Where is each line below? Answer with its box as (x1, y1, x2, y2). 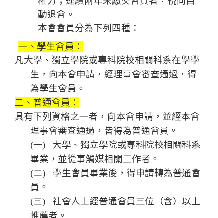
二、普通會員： (15, 97, 79, 108)
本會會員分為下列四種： (38, 23, 140, 34)
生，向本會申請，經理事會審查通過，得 (30, 69, 197, 80)
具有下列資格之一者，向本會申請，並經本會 (15, 111, 200, 122)
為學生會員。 (30, 83, 86, 94)
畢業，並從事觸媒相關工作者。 (30, 154, 160, 164)
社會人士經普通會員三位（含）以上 (53, 196, 200, 207)
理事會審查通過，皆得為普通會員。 (30, 126, 178, 136)
